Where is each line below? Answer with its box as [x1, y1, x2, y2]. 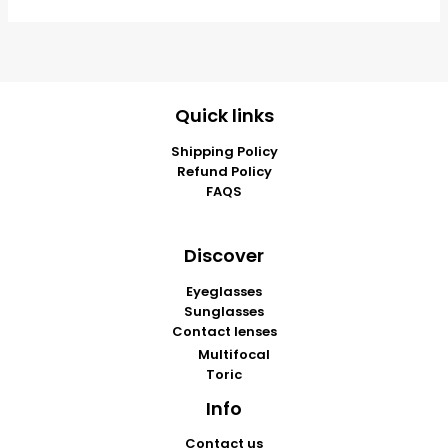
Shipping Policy [170, 141, 278, 161]
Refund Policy [176, 161, 272, 181]
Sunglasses [184, 301, 264, 321]
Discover [184, 242, 264, 268]
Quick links [174, 103, 274, 129]
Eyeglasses [186, 281, 262, 301]
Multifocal [198, 344, 270, 364]
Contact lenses [171, 321, 277, 341]
